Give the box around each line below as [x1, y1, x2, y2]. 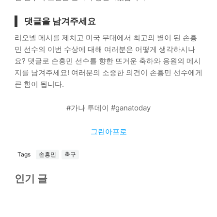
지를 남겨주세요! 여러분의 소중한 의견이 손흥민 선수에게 [15, 67, 202, 77]
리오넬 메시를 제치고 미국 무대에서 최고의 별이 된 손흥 [15, 32, 197, 42]
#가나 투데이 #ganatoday [66, 103, 151, 112]
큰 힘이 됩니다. [15, 79, 64, 89]
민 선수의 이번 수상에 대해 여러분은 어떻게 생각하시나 [15, 44, 195, 54]
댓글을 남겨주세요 [24, 15, 96, 26]
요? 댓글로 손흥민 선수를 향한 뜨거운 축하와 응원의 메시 [15, 56, 201, 65]
